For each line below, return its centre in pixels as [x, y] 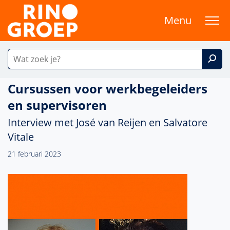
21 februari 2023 [34, 154]
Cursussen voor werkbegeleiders [108, 89]
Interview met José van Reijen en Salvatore [108, 122]
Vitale [21, 137]
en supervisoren [57, 105]
